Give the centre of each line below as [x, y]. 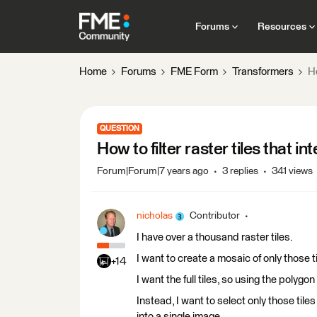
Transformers [263, 72]
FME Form [194, 72]
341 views [292, 171]
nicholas [155, 216]
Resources [282, 27]
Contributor [215, 216]
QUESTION [120, 128]
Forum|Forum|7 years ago [153, 171]
